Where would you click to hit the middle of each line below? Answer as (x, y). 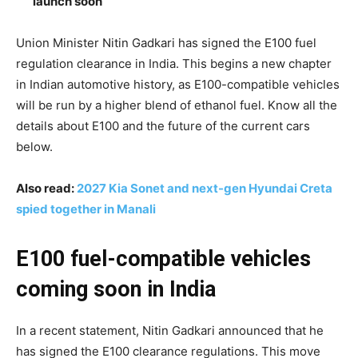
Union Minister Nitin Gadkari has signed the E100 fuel (166, 43)
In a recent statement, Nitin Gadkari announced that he (170, 331)
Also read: (46, 189)
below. (34, 147)
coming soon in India (116, 290)
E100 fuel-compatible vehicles (163, 259)
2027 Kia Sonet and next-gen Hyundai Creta (205, 189)
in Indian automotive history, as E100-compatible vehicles (178, 85)
